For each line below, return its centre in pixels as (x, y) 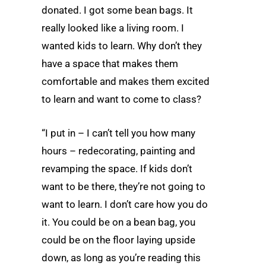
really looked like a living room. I (113, 28)
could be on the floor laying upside (118, 240)
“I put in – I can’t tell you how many (118, 133)
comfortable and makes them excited (126, 82)
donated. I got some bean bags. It (117, 10)
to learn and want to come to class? (121, 99)
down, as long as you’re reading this (121, 258)
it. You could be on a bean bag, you (118, 222)
